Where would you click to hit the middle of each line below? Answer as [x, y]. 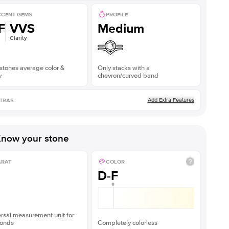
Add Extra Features [171, 100]
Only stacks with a [123, 68]
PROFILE [117, 14]
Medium [121, 29]
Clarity [18, 38]
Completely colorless [127, 223]
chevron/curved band [128, 76]
